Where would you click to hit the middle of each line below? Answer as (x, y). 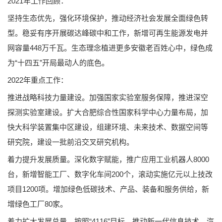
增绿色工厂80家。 (37, 204)
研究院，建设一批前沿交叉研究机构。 (71, 142)
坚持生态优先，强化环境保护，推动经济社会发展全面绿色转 (108, 18)
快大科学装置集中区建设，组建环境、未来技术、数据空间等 (108, 127)
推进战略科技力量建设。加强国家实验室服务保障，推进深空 (108, 97)
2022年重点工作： (38, 80)
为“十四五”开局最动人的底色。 (58, 62)
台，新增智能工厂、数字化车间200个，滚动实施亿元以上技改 (110, 174)
